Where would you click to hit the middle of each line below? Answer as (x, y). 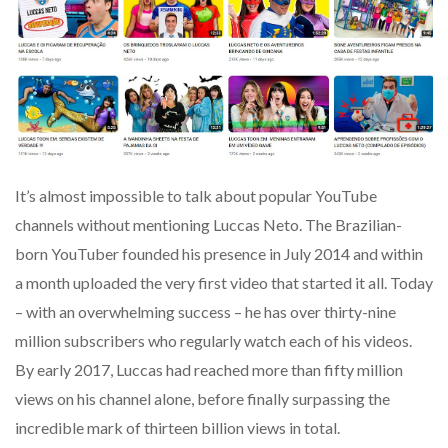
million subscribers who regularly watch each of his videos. (213, 341)
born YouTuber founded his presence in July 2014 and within (219, 254)
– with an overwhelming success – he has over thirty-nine (205, 312)
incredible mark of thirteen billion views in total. (177, 428)
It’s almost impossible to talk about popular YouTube (196, 196)
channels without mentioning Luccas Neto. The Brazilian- (208, 225)
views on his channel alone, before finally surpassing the (202, 399)
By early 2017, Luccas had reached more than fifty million (209, 370)
